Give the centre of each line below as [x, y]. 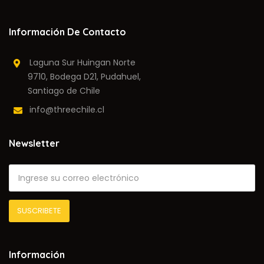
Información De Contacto [67, 32]
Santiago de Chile [57, 91]
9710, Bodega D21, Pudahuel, [77, 77]
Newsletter [34, 143]
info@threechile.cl [63, 110]
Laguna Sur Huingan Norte [78, 63]
